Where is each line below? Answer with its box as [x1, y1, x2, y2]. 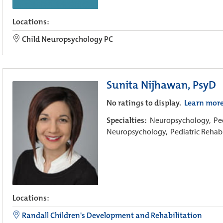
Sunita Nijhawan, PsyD [106, 78, 216, 93]
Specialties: [106, 115, 150, 126]
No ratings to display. [106, 98, 183, 109]
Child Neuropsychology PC [20, 34, 113, 45]
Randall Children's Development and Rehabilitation [20, 210, 202, 221]
